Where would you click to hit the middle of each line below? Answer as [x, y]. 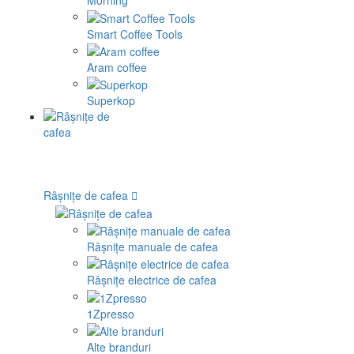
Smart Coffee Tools [135, 34]
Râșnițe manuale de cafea [153, 246]
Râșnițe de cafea [86, 196]
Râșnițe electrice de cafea [152, 280]
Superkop [111, 101]
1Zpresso [111, 313]
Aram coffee [117, 67]
